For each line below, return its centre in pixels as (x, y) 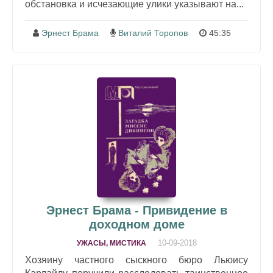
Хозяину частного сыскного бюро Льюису (136, 260)
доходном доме (136, 225)
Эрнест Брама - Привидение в (136, 211)
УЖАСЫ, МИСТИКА (111, 243)
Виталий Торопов (153, 33)
